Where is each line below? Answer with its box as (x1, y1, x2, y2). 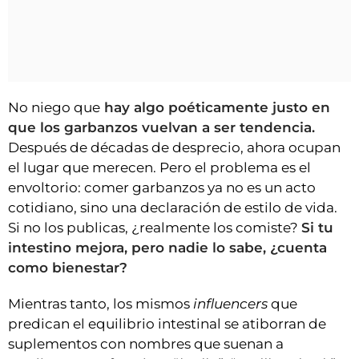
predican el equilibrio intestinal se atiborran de (8, 316, 326, 333)
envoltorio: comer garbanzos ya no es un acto (8, 179, 316, 196)
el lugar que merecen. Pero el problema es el (8, 159, 311, 176)
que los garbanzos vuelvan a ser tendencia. (8, 119, 315, 136)
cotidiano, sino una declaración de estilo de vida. (8, 200, 337, 216)
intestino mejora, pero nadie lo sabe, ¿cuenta (8, 240, 327, 256)
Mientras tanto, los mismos (8, 296, 190, 313)
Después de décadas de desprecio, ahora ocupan (8, 139, 341, 156)
